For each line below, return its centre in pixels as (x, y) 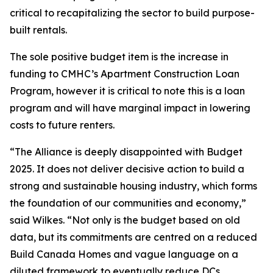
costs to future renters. (62, 125)
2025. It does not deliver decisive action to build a (127, 169)
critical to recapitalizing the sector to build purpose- (132, 13)
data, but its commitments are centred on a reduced (133, 237)
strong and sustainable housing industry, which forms (133, 186)
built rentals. (38, 30)
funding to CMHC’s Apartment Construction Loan (125, 74)
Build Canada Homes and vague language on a (124, 254)
